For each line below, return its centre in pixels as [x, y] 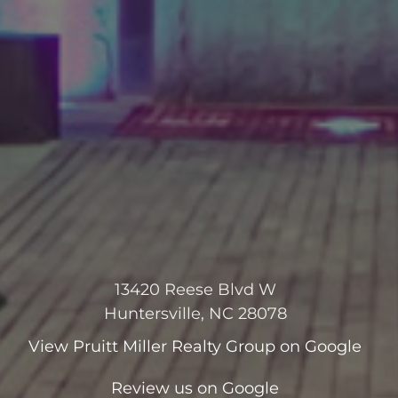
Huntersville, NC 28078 [195, 314]
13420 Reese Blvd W [195, 290]
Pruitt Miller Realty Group [175, 347]
